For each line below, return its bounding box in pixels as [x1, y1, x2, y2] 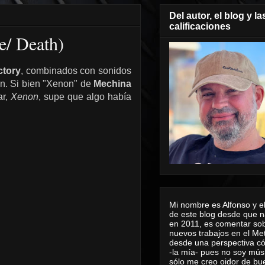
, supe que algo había [38, 92, 131, 102]
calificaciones [169, 21, 231, 31]
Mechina [93, 79, 131, 89]
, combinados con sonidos [21, 66, 132, 76]
